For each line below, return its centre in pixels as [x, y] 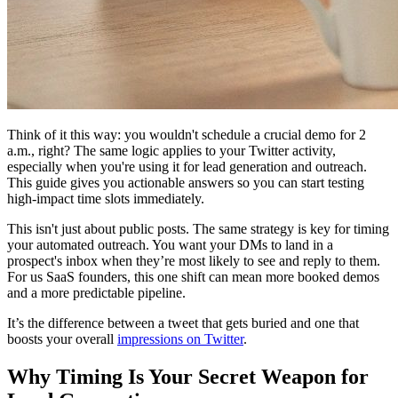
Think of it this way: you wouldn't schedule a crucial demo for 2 [187, 134]
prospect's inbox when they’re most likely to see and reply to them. [194, 260]
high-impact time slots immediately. [106, 198]
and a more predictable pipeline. [96, 292]
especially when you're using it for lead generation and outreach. [187, 166]
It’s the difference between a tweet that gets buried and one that [183, 322]
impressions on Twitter [180, 338]
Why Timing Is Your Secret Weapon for [188, 376]
